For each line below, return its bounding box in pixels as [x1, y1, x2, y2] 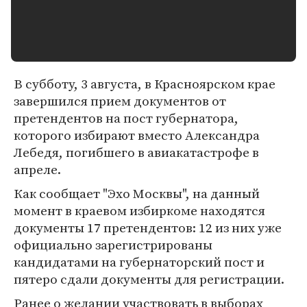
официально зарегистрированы [14, 236, 212, 254]
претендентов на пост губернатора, [14, 109, 238, 127]
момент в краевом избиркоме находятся [14, 201, 265, 219]
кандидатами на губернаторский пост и [14, 253, 265, 271]
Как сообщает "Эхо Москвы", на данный [14, 184, 260, 202]
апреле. [14, 160, 61, 178]
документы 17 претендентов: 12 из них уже [14, 219, 282, 236]
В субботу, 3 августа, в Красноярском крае [14, 75, 275, 93]
